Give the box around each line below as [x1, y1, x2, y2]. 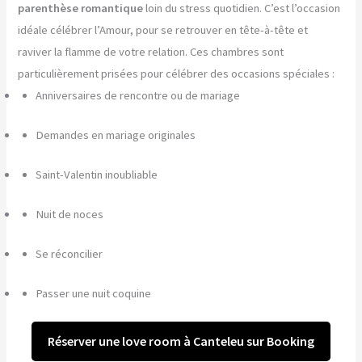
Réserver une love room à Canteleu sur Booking [48, 333, 314, 350]
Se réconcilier [36, 246, 103, 261]
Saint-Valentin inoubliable [36, 166, 158, 182]
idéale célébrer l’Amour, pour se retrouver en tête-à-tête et [18, 23, 309, 38]
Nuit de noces [36, 206, 104, 221]
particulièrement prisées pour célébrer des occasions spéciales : [18, 66, 335, 82]
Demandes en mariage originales [36, 128, 196, 143]
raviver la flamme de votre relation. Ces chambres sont [18, 44, 284, 60]
